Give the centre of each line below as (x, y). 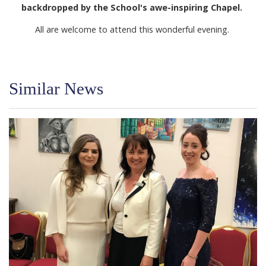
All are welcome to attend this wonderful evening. (133, 29)
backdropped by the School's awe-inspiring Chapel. (133, 7)
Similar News (56, 88)
